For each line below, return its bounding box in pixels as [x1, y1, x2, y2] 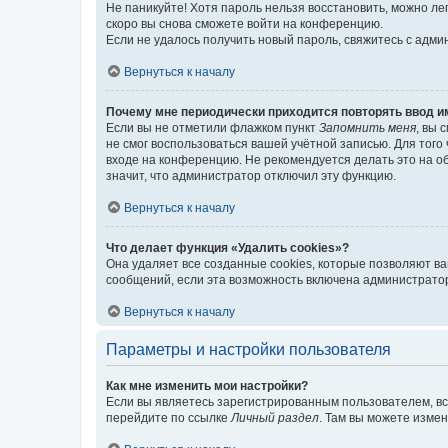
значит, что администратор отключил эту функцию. [106, 168, 396, 183]
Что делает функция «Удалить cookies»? [106, 240, 349, 255]
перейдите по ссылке [106, 410, 231, 425]
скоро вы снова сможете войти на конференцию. [106, 16, 383, 31]
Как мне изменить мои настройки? [106, 378, 308, 393]
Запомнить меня [319, 120, 416, 135]
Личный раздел [231, 410, 319, 425]
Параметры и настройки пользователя [106, 340, 391, 358]
